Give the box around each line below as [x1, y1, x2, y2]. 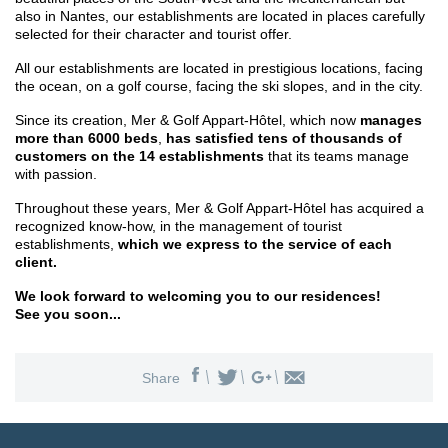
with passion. [15, 165, 97, 182]
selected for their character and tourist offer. [15, 25, 292, 42]
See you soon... [15, 305, 121, 322]
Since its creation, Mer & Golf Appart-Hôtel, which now [15, 111, 360, 128]
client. [15, 253, 57, 270]
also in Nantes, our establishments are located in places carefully [15, 7, 425, 24]
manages [360, 111, 422, 128]
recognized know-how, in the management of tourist [15, 217, 342, 234]
